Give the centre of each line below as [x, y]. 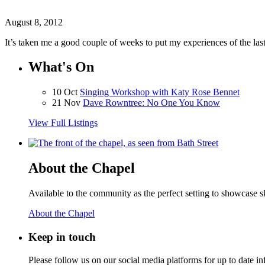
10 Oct [65, 92]
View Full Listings [63, 123]
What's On [61, 67]
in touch [75, 237]
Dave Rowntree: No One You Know [151, 103]
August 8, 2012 [34, 22]
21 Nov [66, 103]
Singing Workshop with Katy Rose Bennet [160, 92]
